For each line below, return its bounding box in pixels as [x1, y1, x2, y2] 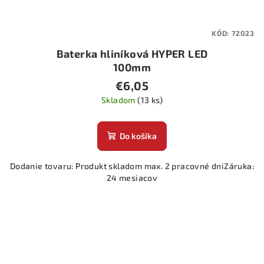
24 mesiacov [106, 173, 158, 183]
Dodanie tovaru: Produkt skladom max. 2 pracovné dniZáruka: [9, 161, 255, 171]
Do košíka [120, 131, 157, 141]
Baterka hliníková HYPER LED [56, 47, 208, 61]
